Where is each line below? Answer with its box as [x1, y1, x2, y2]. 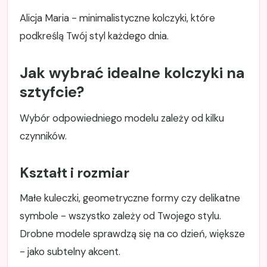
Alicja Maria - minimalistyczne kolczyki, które [20, 11, 215, 25]
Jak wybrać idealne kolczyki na [20, 63, 244, 83]
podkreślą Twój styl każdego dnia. [20, 29, 169, 43]
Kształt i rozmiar [20, 164, 129, 182]
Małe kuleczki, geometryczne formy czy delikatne [20, 191, 240, 205]
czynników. [20, 129, 67, 143]
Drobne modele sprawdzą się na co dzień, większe [20, 227, 245, 241]
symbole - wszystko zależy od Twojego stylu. [20, 209, 221, 223]
